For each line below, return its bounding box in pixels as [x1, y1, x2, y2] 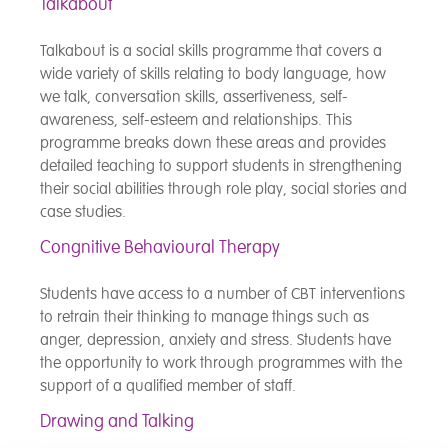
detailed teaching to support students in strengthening [40, 156, 402, 177]
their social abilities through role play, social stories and [40, 179, 407, 200]
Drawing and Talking [40, 410, 194, 433]
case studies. [40, 202, 126, 223]
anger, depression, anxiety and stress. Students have [40, 330, 391, 351]
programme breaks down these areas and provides [40, 133, 386, 154]
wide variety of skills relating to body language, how [40, 64, 386, 85]
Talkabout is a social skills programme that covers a [40, 41, 382, 62]
